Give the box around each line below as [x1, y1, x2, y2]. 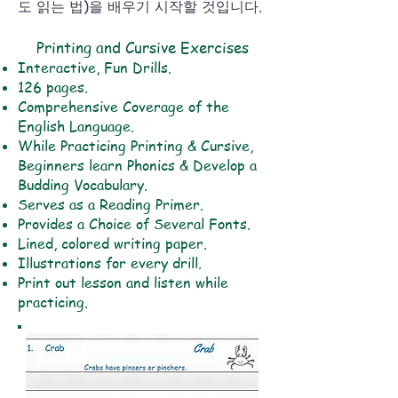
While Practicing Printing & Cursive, [18, 136, 253, 155]
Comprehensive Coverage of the [18, 97, 229, 116]
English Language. [18, 116, 134, 136]
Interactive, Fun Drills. [18, 58, 171, 77]
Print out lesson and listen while [18, 273, 228, 292]
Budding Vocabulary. [18, 175, 152, 195]
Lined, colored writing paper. [18, 234, 207, 253]
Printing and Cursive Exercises [36, 36, 249, 58]
